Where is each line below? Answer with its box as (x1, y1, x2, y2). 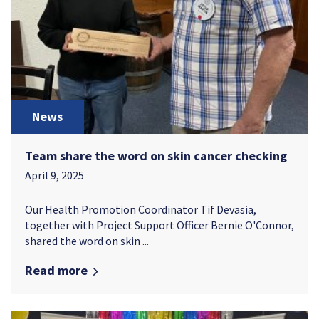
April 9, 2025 (25, 168, 84, 183)
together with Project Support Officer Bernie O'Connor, (25, 218, 294, 233)
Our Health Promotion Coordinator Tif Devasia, (25, 202, 256, 217)
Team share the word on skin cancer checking (25, 147, 287, 164)
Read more (25, 262, 88, 279)
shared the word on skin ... (25, 234, 149, 249)
